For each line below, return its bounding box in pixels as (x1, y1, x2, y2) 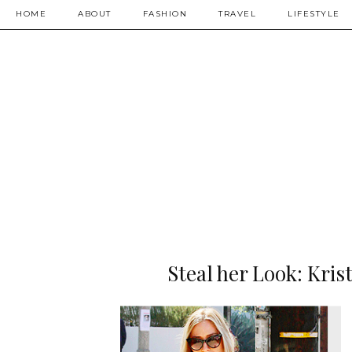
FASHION (142, 9, 187, 19)
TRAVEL (218, 9, 256, 19)
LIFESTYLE (288, 9, 340, 19)
